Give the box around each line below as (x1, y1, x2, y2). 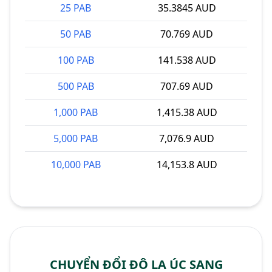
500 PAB (57, 80, 94, 93)
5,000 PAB (53, 132, 98, 145)
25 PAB (60, 1, 91, 15)
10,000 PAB (50, 158, 101, 171)
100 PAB (57, 53, 94, 67)
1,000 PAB (53, 106, 98, 119)
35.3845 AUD (157, 1, 216, 15)
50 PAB (60, 27, 91, 41)
